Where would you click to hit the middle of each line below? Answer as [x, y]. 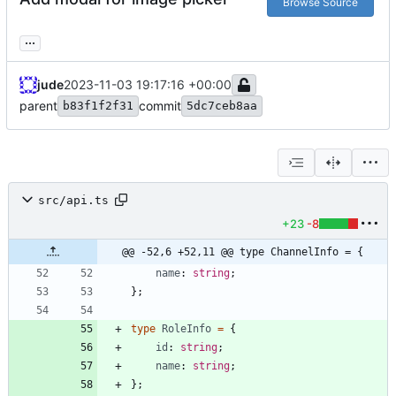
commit [160, 106]
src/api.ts [73, 200]
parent [38, 106]
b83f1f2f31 [98, 106]
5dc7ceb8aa [222, 106]
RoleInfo [187, 329]
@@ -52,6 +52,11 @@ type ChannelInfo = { [243, 252]
